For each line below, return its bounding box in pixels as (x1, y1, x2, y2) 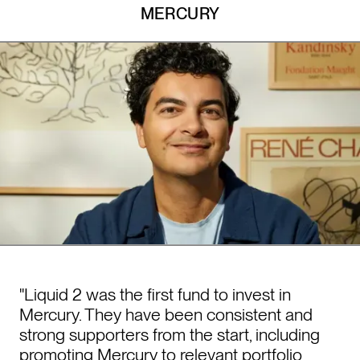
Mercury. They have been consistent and (18, 303, 313, 325)
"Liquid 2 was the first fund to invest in (18, 283, 291, 305)
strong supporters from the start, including (18, 323, 320, 345)
